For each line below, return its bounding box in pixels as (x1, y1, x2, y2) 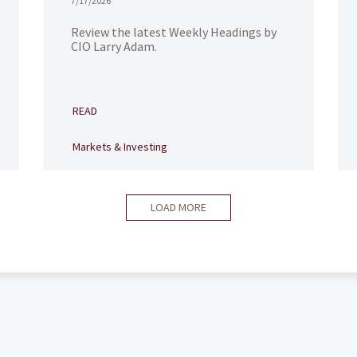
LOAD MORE (151, 200, 206, 214)
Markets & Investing (72, 139, 167, 154)
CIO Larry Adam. (70, 38, 157, 54)
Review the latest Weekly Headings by (70, 24, 277, 40)
